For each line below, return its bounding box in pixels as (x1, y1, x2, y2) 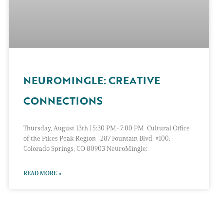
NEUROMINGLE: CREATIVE (23, 73, 160, 88)
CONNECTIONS (23, 93, 103, 108)
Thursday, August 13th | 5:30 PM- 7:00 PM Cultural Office (23, 124, 190, 132)
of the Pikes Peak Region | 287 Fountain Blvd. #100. (23, 134, 170, 143)
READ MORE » (23, 169, 61, 177)
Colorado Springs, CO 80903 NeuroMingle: (23, 144, 147, 153)
